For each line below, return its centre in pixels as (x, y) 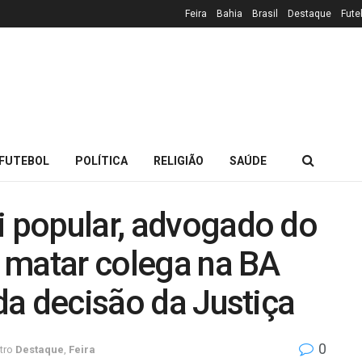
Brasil (265, 14)
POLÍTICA (101, 161)
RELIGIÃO (179, 161)
